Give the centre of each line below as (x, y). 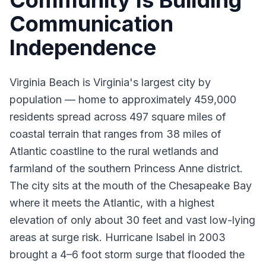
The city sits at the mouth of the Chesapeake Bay (131, 186)
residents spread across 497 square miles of (118, 117)
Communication (91, 24)
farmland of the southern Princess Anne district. (126, 168)
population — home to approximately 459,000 (123, 99)
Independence (83, 47)
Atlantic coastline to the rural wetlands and (114, 151)
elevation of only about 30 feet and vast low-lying (132, 220)
